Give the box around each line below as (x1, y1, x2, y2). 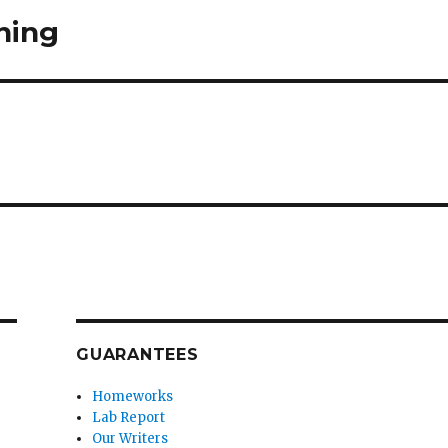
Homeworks (92, 388, 174, 406)
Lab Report (92, 409, 166, 427)
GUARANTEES (76, 345, 199, 365)
